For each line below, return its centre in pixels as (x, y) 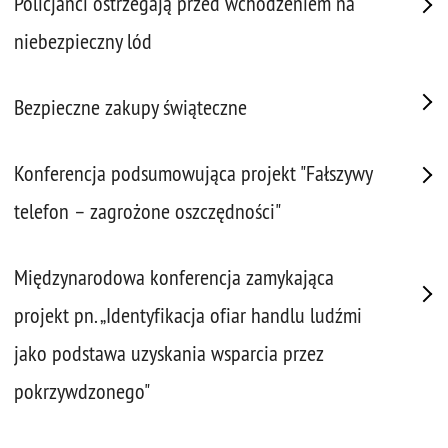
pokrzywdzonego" (82, 392)
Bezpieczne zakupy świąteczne (130, 108)
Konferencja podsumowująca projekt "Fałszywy (193, 174)
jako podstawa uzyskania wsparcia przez (168, 354)
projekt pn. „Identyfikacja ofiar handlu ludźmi (188, 316)
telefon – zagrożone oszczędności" (147, 212)
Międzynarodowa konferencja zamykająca (174, 278)
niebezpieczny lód (83, 42)
